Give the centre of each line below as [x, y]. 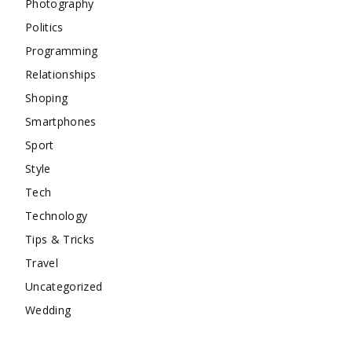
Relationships [61, 75]
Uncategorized [64, 287]
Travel [42, 263]
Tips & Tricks [60, 240]
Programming [62, 51]
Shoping [47, 98]
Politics [44, 27]
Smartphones [61, 122]
